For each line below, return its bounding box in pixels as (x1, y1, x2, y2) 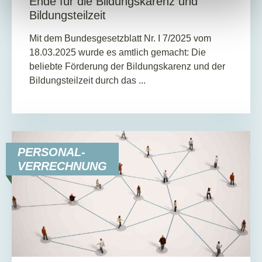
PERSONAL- (18, 146, 85, 159)
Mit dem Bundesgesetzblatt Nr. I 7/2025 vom (29, 33, 211, 43)
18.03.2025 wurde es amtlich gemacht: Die (29, 47, 206, 57)
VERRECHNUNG (18, 160, 107, 173)
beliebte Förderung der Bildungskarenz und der (29, 61, 225, 71)
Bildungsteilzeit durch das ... (29, 75, 146, 85)
